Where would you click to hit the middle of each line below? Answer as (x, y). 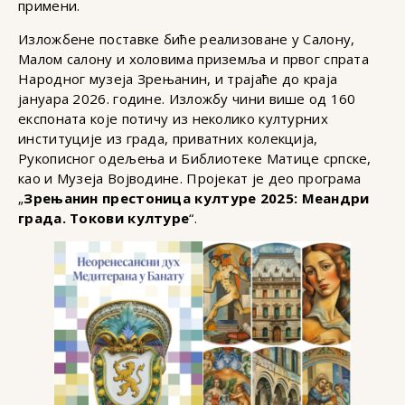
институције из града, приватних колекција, (168, 138)
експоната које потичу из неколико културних (173, 118)
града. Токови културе (104, 217)
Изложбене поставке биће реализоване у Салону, (187, 38)
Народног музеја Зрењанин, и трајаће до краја (178, 78)
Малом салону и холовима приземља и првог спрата (194, 58)
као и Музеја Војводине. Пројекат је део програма (190, 178)
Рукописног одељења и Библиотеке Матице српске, (195, 158)
